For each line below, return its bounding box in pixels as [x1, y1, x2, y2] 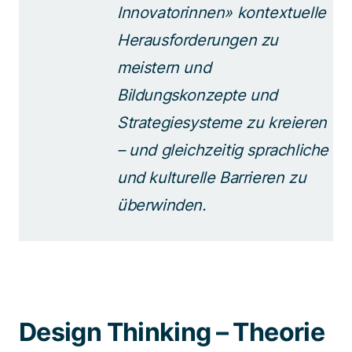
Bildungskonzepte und [117, 86, 278, 104]
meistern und [117, 58, 211, 77]
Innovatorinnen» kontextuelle [117, 3, 326, 22]
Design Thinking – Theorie [19, 317, 324, 347]
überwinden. [117, 196, 215, 214]
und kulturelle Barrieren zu [117, 168, 306, 187]
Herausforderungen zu [117, 31, 279, 49]
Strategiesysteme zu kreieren [117, 113, 327, 132]
